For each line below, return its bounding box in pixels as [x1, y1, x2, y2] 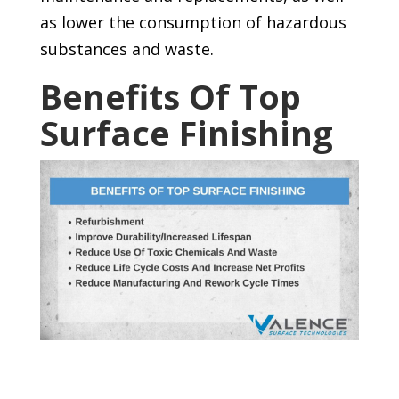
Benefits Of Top [39, 73, 301, 120]
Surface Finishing [39, 110, 333, 157]
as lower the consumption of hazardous [39, 12, 346, 34]
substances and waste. [39, 38, 214, 61]
